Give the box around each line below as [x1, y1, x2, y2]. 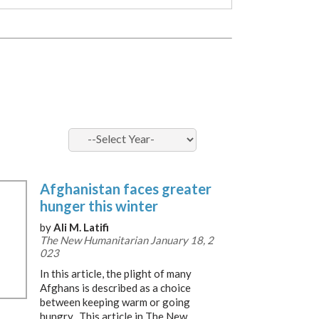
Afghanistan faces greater [40, 180, 211, 197]
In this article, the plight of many [40, 267, 192, 280]
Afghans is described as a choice [40, 281, 191, 294]
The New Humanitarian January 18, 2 [40, 234, 214, 246]
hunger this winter [40, 197, 158, 214]
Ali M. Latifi [53, 221, 109, 234]
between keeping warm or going [40, 296, 190, 308]
